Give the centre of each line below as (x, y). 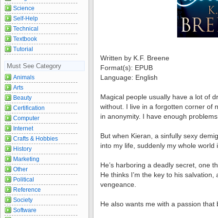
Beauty (22, 98)
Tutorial (23, 49)
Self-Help (26, 18)
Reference (27, 190)
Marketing (26, 159)
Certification (29, 108)
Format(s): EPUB (127, 67)
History (22, 149)
